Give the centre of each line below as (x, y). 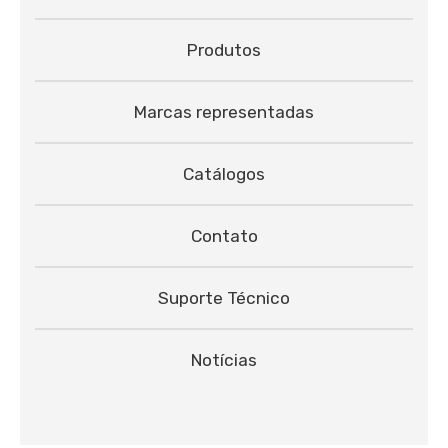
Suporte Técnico (224, 297)
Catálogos (224, 173)
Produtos (224, 49)
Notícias (224, 359)
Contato (224, 235)
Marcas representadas (224, 111)
